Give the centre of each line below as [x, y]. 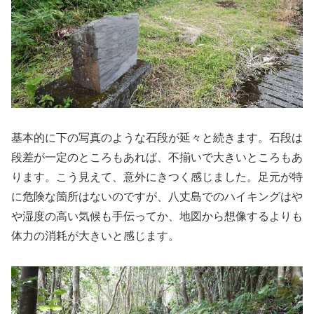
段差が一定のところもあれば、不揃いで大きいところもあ [157, 158]
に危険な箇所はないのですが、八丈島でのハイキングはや [157, 197]
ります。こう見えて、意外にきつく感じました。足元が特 [157, 177]
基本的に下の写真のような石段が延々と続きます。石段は [157, 138]
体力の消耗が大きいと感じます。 [95, 236]
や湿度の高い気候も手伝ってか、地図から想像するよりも [157, 217]
